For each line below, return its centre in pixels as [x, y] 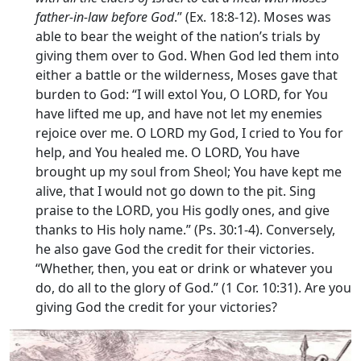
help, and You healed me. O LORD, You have [168, 152]
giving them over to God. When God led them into [187, 56]
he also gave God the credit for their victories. [175, 249]
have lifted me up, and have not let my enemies [179, 114]
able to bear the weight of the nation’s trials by [178, 36]
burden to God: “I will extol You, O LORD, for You [182, 94]
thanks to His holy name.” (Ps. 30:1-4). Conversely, [185, 230]
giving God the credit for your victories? [156, 307]
